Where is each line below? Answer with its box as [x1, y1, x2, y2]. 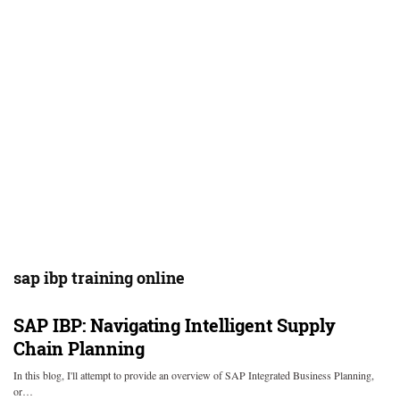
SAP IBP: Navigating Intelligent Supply [13, 313, 336, 337]
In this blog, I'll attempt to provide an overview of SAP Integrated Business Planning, [13, 368, 374, 382]
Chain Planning [13, 337, 145, 360]
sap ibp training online [13, 267, 185, 288]
